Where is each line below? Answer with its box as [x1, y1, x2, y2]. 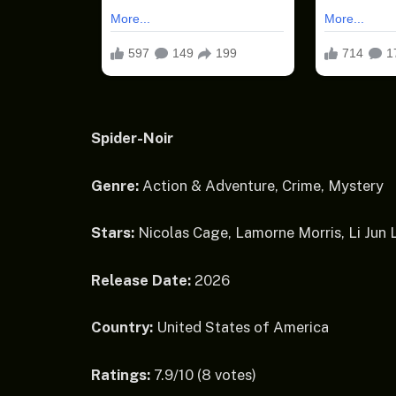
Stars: [91, 224, 134, 242]
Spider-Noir [91, 129, 173, 148]
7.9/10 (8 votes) [150, 365, 256, 384]
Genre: [91, 176, 139, 194]
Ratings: [91, 365, 150, 384]
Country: [91, 318, 153, 337]
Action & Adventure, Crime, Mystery [139, 176, 384, 194]
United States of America [153, 318, 329, 337]
